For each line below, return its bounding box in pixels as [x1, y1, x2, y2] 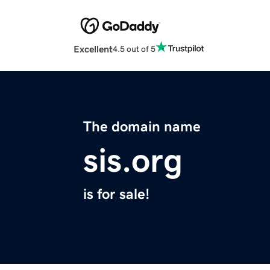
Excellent [74, 44, 113, 54]
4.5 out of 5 [113, 44, 155, 53]
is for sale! [83, 187, 149, 202]
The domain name [83, 119, 201, 134]
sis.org [83, 143, 183, 178]
